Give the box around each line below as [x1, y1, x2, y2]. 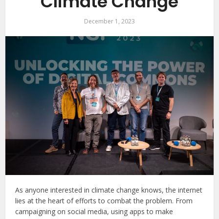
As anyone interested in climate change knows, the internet [15, 185, 203, 195]
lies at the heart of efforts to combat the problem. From [15, 196, 193, 205]
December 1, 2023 [84, 17, 135, 25]
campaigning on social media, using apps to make [15, 206, 174, 216]
